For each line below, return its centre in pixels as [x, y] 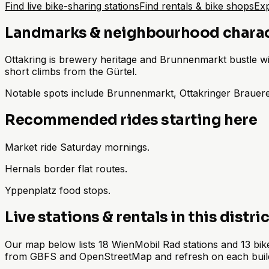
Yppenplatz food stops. [58, 191]
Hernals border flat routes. [66, 169]
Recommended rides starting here [131, 120]
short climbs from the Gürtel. [71, 72]
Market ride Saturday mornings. [77, 147]
